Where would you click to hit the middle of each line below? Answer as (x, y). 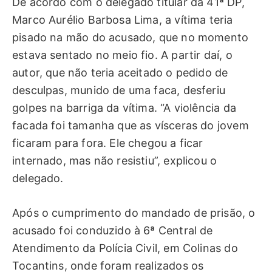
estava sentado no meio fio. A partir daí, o (122, 55)
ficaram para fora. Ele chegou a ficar (108, 143)
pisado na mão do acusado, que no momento (131, 38)
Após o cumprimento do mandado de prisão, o (134, 212)
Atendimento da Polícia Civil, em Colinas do (125, 248)
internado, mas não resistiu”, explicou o (115, 161)
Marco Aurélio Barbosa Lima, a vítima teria (123, 20)
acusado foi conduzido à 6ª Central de (113, 230)
